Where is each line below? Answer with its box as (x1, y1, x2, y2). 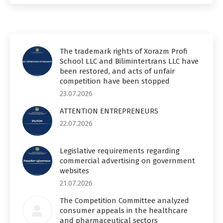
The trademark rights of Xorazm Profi (60, 46, 188, 56)
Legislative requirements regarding (60, 146, 180, 155)
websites (60, 166, 89, 175)
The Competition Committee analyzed (60, 196, 189, 205)
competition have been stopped (60, 76, 170, 86)
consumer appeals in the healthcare (60, 206, 188, 215)
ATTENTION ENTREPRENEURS (60, 106, 158, 115)
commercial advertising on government (60, 156, 195, 165)
